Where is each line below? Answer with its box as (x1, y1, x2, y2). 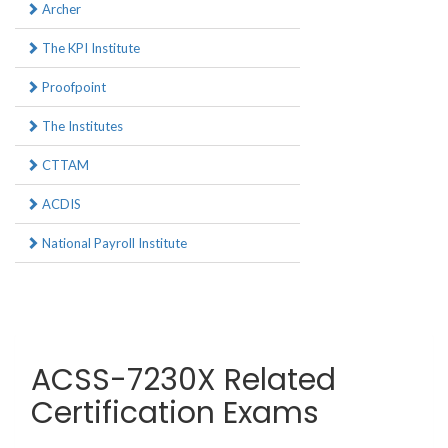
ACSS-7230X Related (31, 359, 336, 402)
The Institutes (39, 118, 123, 135)
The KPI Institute (39, 40, 140, 57)
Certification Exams (31, 392, 319, 435)
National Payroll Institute (39, 235, 187, 252)
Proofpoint (39, 79, 106, 96)
